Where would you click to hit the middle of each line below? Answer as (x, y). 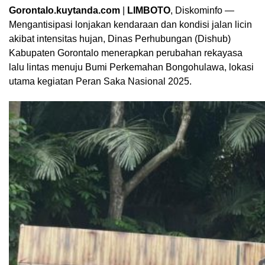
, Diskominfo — (202, 10)
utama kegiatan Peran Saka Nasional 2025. (100, 81)
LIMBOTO (149, 10)
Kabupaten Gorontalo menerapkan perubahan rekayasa (126, 53)
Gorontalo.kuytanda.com (64, 10)
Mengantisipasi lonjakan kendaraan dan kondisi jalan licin (130, 24)
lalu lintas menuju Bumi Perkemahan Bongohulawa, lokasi (131, 67)
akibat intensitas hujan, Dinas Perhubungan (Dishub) (120, 38)
